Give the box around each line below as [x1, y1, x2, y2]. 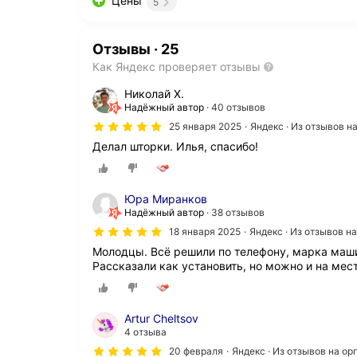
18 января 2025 [169, 225, 241, 237]
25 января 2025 [169, 120, 241, 132]
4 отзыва [124, 325, 167, 338]
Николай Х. [124, 86, 184, 100]
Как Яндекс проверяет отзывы [92, 59, 261, 73]
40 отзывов [211, 100, 265, 113]
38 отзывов [211, 206, 265, 218]
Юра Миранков [124, 191, 207, 206]
